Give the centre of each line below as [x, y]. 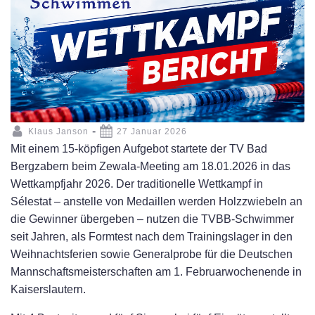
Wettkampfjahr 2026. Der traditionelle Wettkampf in [137, 184]
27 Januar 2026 [152, 131]
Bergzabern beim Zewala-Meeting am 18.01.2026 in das [150, 167]
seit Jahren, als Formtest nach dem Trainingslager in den [152, 237]
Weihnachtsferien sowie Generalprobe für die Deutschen [152, 255]
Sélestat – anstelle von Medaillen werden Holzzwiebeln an [156, 202]
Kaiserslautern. [48, 290]
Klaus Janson [58, 131]
